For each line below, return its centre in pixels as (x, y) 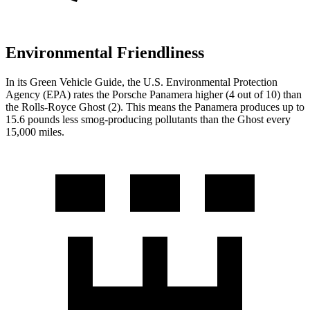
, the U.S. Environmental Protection (200, 82)
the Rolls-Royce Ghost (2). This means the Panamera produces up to (155, 107)
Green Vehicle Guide (76, 82)
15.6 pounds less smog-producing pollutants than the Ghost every (148, 119)
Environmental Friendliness (105, 53)
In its (18, 82)
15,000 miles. (35, 131)
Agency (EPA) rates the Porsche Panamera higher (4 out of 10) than (154, 94)
